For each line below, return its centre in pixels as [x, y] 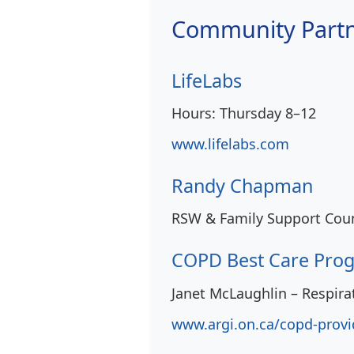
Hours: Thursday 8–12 [244, 113]
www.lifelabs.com [230, 144]
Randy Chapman [242, 186]
